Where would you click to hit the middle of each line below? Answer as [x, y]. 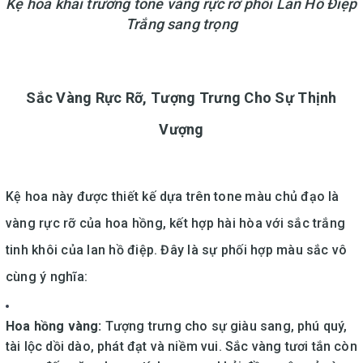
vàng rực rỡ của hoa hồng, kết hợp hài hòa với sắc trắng [176, 223]
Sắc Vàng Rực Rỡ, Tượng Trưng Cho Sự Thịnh [181, 97]
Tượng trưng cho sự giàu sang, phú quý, [224, 326]
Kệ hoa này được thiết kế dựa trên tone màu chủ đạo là [173, 196]
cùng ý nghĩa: [47, 276]
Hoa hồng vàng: [54, 326]
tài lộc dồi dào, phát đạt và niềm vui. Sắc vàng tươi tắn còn [181, 346]
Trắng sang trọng [181, 23]
